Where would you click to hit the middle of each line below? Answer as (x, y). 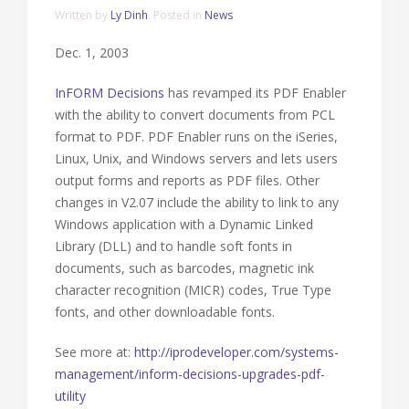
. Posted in (176, 15)
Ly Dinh (129, 15)
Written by (83, 15)
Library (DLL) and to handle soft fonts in (173, 246)
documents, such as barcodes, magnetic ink (184, 268)
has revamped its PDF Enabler (255, 93)
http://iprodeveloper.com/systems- (236, 352)
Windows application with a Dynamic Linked (184, 224)
